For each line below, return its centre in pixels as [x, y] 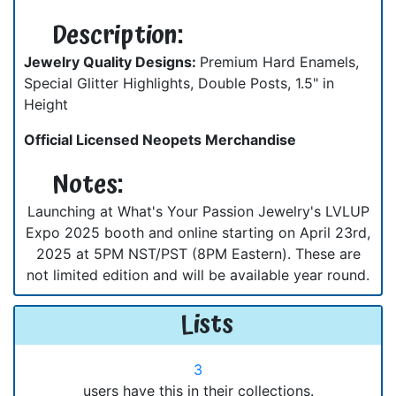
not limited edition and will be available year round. [198, 274]
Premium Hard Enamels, [279, 61]
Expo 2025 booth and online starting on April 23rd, [198, 232]
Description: [117, 36]
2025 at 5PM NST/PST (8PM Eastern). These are [198, 253]
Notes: [87, 185]
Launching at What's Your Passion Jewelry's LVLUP [198, 211]
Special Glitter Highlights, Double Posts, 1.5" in [179, 83]
